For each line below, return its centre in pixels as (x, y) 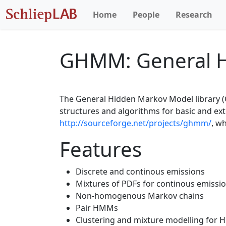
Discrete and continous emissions (140, 172)
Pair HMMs (97, 208)
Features (101, 149)
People (146, 14)
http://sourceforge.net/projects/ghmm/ (135, 123)
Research (194, 14)
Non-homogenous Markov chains (140, 196)
